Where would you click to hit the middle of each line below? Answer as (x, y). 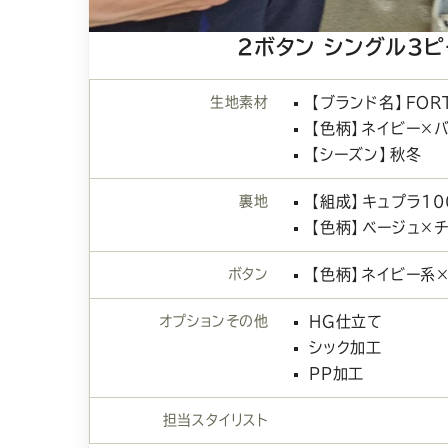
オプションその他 (213, 321)
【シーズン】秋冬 (365, 155)
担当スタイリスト (215, 420)
